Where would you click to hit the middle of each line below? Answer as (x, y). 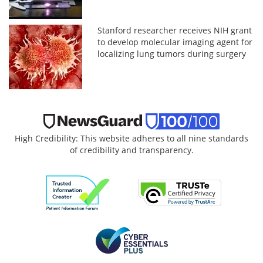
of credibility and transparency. (131, 150)
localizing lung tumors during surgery (172, 53)
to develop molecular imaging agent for (175, 42)
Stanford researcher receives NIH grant (175, 30)
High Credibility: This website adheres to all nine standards (131, 138)
